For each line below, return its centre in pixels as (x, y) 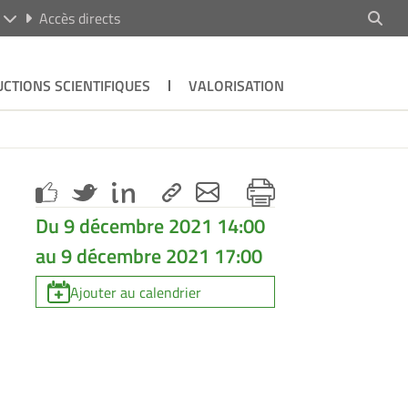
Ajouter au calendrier (136, 292)
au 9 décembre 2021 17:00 (149, 255)
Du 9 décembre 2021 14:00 (151, 225)
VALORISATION (236, 86)
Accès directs (79, 18)
